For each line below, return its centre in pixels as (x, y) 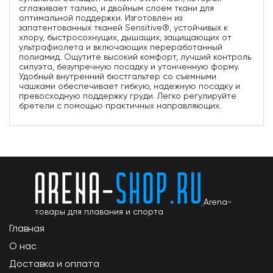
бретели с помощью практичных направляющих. (120, 105)
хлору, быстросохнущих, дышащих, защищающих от (125, 37)
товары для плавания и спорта (99, 211)
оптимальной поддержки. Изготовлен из (101, 18)
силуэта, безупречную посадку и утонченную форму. (129, 66)
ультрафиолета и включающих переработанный (121, 47)
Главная (27, 228)
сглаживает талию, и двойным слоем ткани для (116, 8)
